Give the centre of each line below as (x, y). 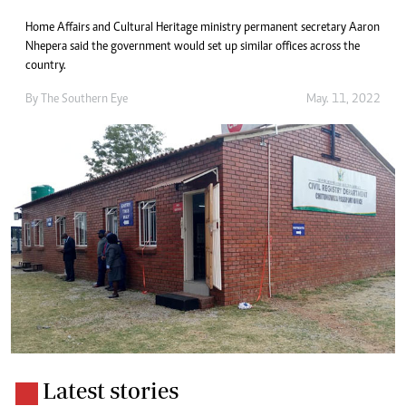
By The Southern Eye (77, 100)
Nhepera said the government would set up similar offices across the (193, 48)
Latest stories (111, 391)
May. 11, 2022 (343, 100)
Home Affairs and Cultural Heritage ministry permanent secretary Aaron (203, 29)
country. (46, 67)
